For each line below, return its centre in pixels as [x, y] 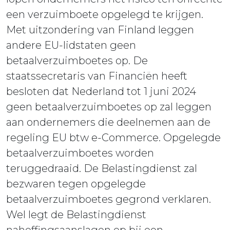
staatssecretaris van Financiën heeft [97, 76]
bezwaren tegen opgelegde [76, 184]
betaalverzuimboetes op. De [77, 61]
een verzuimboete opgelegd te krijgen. [105, 15]
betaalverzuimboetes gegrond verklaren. [109, 199]
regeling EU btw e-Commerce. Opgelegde [113, 138]
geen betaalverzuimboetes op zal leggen [109, 107]
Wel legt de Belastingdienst [76, 215]
